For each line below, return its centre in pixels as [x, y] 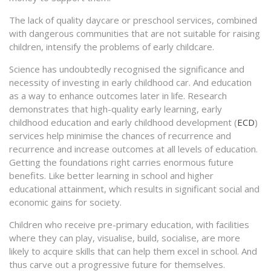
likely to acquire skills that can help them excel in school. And [133, 251]
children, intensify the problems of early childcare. [112, 46]
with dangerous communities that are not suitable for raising [135, 33]
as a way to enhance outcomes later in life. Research [118, 95]
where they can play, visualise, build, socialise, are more [125, 237]
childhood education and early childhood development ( [123, 122]
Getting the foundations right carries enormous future [121, 162]
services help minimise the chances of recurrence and [120, 135]
